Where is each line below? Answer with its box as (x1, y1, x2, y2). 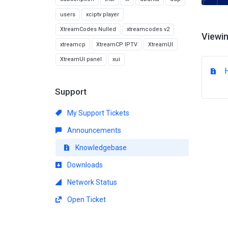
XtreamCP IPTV (96, 41, 137, 48)
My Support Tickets (66, 108, 129, 117)
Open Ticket (66, 195, 106, 204)
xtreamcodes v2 (127, 26, 169, 33)
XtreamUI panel (60, 56, 102, 63)
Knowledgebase (74, 143, 127, 152)
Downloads (66, 160, 103, 169)
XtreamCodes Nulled (60, 26, 116, 33)
